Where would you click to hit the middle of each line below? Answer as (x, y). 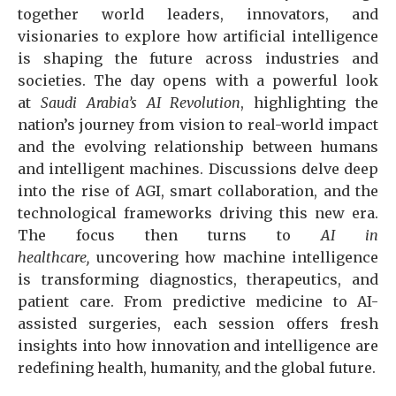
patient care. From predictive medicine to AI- (198, 301)
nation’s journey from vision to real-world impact (198, 125)
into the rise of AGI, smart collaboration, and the (198, 191)
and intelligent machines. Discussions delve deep (198, 169)
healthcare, (53, 257)
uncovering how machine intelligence (234, 257)
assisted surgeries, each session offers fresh (198, 324)
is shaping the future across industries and (198, 58)
